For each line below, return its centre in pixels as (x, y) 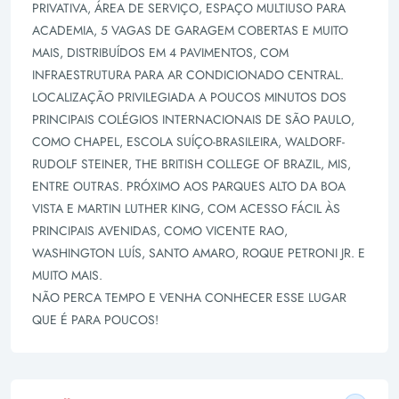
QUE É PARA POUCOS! (95, 320)
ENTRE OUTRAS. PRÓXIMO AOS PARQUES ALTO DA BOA (189, 186)
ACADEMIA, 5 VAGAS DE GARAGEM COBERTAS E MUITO (190, 30)
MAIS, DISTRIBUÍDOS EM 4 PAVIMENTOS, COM (160, 53)
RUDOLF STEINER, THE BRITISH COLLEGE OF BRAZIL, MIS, (191, 164)
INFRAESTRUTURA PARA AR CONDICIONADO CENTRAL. (188, 75)
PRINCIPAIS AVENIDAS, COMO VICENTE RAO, (160, 231)
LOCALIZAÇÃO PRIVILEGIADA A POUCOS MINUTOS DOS (189, 97)
